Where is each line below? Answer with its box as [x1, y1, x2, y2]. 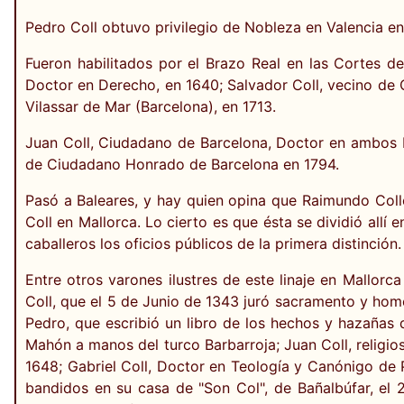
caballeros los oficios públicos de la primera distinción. [25, 234, 401, 252]
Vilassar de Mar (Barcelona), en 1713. [25, 96, 276, 115]
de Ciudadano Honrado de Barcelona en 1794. [25, 154, 339, 173]
